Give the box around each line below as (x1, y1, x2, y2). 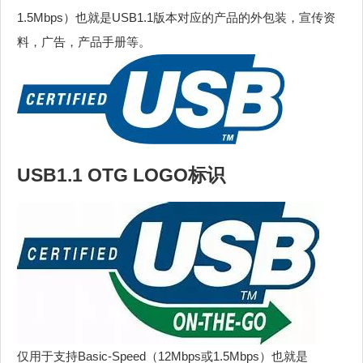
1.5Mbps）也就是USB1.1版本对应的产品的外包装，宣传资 (17, 11, 335, 25)
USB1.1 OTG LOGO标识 (17, 164, 225, 186)
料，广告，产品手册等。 (17, 35, 151, 49)
